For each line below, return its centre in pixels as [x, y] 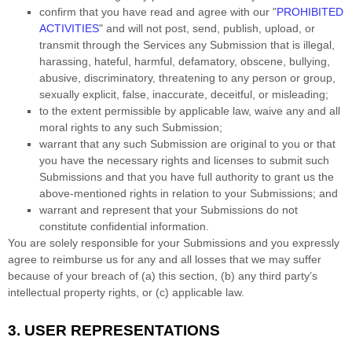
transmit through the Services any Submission [153, 45]
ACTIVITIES [69, 29]
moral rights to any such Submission [129, 128]
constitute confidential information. [124, 227]
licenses [234, 161]
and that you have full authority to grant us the [218, 177]
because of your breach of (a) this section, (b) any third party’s [163, 276]
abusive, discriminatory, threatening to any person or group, [187, 78]
